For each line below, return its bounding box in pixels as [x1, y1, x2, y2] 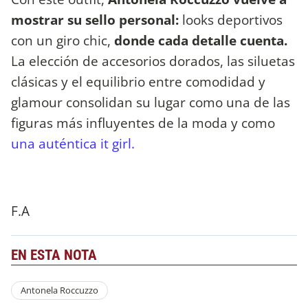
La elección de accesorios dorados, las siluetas [11, 52, 295, 70]
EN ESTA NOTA [11, 246, 97, 263]
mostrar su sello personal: [11, 10, 179, 29]
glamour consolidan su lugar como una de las [11, 93, 290, 111]
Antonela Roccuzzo [20, 284, 98, 297]
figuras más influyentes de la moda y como [11, 113, 275, 132]
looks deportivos [179, 10, 283, 29]
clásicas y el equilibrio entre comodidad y [11, 72, 265, 91]
